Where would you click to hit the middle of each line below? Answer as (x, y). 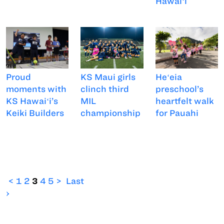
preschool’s (179, 89)
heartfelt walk (184, 101)
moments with (36, 89)
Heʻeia (168, 77)
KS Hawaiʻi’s (32, 101)
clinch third (105, 89)
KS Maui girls (108, 77)
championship (111, 113)
